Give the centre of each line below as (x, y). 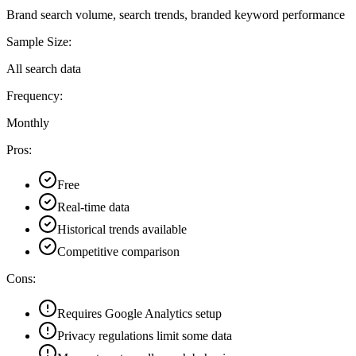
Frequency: (35, 95)
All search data (44, 68)
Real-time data (93, 207)
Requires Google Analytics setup (139, 313)
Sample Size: (39, 41)
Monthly (28, 122)
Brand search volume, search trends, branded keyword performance (176, 14)
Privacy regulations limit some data (145, 335)
